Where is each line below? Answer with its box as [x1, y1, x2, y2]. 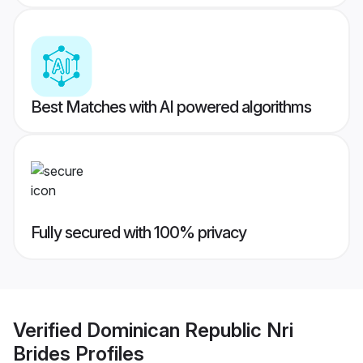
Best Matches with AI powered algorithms [31, 97, 311, 117]
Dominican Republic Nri [87, 318, 293, 342]
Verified [13, 318, 87, 342]
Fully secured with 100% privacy [31, 223, 246, 243]
